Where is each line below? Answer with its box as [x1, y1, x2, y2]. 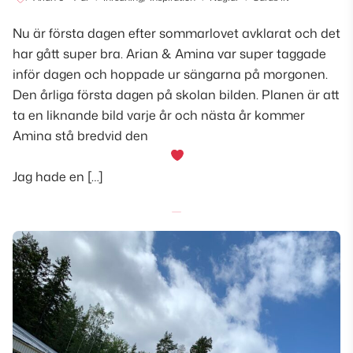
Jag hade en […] [13, 167, 103, 185]
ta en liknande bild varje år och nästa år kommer [13, 106, 305, 124]
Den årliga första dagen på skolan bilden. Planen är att [13, 85, 340, 103]
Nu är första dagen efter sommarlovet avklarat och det [13, 24, 340, 42]
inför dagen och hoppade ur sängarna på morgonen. [13, 65, 328, 83]
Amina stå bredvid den [13, 126, 148, 144]
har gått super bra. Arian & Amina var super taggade [13, 44, 326, 62]
